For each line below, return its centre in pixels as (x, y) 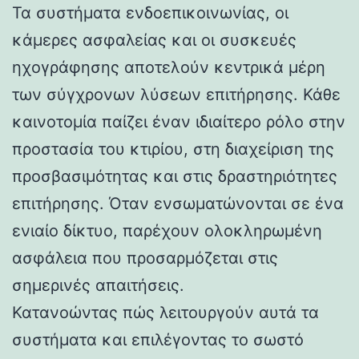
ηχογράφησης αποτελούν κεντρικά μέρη (169, 67)
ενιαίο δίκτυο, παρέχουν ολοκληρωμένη (167, 230)
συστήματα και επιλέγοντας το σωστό (158, 339)
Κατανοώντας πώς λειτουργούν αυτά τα (165, 312)
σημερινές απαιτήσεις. (98, 285)
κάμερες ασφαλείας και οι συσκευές (154, 40)
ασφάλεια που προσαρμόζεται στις (145, 258)
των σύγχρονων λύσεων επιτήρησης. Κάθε (176, 94)
